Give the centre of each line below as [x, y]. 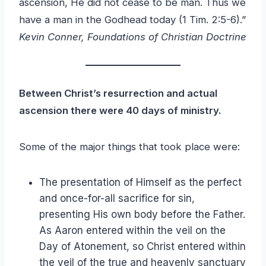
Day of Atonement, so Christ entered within [142, 246]
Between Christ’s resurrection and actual [118, 93]
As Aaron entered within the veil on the [132, 230]
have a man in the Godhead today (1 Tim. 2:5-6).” [132, 19]
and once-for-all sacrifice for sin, [117, 198]
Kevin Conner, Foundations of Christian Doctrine [133, 37]
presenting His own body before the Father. [142, 214]
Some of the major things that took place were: [129, 146]
